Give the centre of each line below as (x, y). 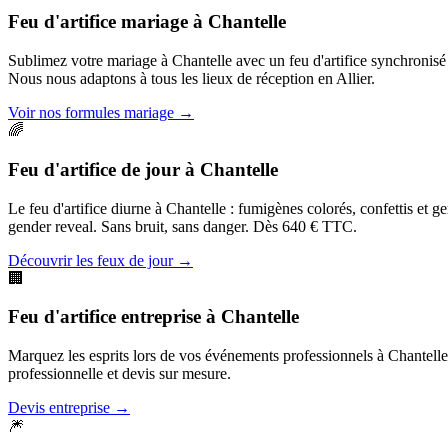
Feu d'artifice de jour (94, 169)
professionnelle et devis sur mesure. (119, 373)
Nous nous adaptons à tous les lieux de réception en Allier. (191, 79)
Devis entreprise (59, 407)
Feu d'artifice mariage (98, 22)
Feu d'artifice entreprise (104, 317)
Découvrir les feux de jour (90, 260)
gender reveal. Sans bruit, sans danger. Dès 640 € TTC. (182, 226)
